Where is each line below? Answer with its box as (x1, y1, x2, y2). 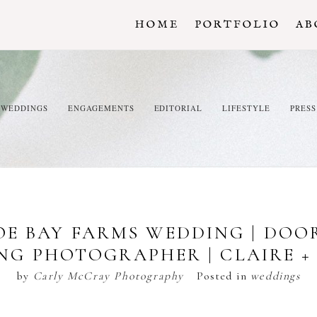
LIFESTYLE (222, 103, 271, 113)
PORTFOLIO (194, 18, 280, 31)
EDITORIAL (154, 103, 203, 113)
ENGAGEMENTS (67, 103, 134, 113)
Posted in (196, 268, 250, 283)
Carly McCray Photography (33, 268, 185, 283)
